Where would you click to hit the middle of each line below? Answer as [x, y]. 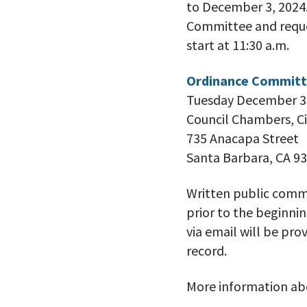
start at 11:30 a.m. [238, 45]
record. [207, 251]
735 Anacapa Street [243, 138]
